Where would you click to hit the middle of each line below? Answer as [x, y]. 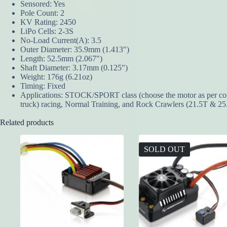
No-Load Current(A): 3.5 [61, 41]
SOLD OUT [164, 149]
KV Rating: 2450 [48, 22]
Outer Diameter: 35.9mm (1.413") [75, 50]
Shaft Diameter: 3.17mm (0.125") [74, 68]
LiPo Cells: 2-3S [47, 31]
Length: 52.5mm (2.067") [61, 59]
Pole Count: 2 [42, 13]
